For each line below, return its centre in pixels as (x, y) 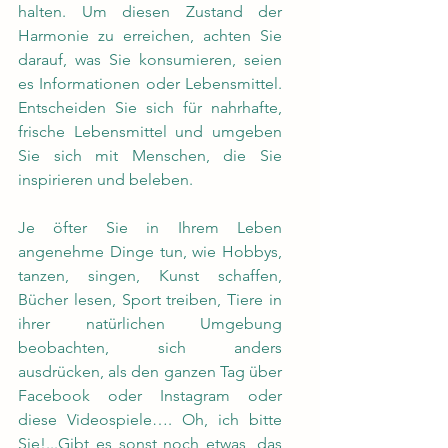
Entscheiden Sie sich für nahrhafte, (150, 107)
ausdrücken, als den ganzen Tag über (150, 371)
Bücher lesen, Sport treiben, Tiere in (150, 299)
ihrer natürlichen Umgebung (150, 323)
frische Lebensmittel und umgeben (150, 131)
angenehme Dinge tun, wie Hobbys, (150, 251)
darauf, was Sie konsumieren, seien (150, 59)
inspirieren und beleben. (105, 179)
